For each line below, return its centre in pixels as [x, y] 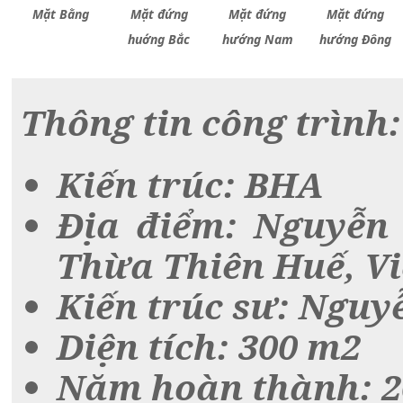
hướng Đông [356, 39]
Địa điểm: [147, 224]
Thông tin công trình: [211, 122]
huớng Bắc [159, 39]
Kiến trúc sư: [173, 305]
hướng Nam [257, 39]
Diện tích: [143, 346]
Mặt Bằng [61, 14]
